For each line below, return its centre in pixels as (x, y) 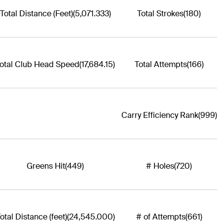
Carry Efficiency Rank (160, 115)
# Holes (160, 166)
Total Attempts (161, 64)
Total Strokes (161, 13)
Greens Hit (46, 166)
